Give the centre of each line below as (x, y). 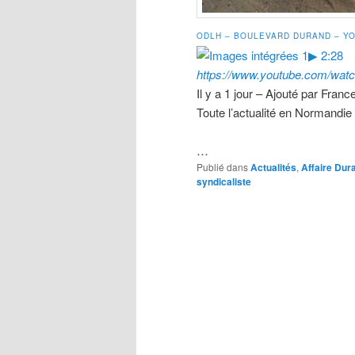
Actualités (273, 167)
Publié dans (222, 166)
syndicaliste (224, 181)
